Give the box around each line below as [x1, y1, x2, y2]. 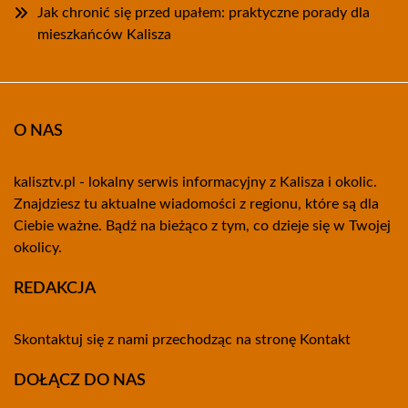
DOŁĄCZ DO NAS [14, 372, 146, 389]
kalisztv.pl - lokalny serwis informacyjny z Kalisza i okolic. [14, 175, 377, 189]
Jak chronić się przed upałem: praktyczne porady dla [37, 5, 370, 20]
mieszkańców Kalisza [37, 27, 171, 42]
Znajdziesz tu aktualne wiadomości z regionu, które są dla [14, 197, 379, 211]
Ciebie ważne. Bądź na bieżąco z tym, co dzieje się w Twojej [14, 219, 391, 233]
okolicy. [14, 240, 62, 255]
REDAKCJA [14, 280, 96, 297]
